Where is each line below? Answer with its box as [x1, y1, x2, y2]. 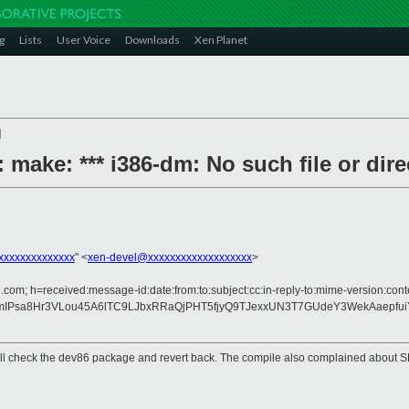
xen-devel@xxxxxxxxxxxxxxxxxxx [88, 251, 252, 265]
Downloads [125, 33, 180, 47]
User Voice [57, 33, 110, 47]
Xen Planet [194, 33, 247, 47]
